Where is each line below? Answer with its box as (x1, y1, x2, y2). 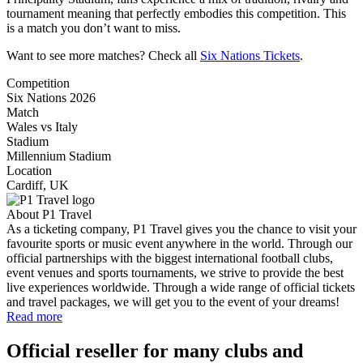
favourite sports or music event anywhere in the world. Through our (6, 236, 352, 250)
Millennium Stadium (6, 148, 111, 163)
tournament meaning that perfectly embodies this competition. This (6, 6, 346, 20)
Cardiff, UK (6, 177, 69, 192)
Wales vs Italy (6, 119, 78, 134)
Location (6, 163, 52, 177)
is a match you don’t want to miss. (6, 20, 181, 35)
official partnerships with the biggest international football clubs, (6, 250, 333, 265)
